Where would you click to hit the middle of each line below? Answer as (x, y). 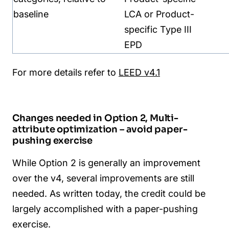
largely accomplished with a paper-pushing (105, 209)
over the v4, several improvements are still (103, 178)
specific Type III (158, 29)
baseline (31, 14)
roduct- (178, 14)
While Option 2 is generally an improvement (106, 163)
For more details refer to (64, 73)
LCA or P (143, 14)
